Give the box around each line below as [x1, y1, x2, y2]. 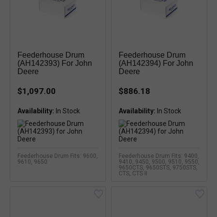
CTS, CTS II [119, 170, 147, 177]
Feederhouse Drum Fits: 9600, [17, 153, 98, 159]
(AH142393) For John [17, 59, 92, 67]
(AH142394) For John [119, 59, 193, 67]
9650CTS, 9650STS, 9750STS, [119, 164, 198, 171]
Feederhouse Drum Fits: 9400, [119, 153, 199, 159]
